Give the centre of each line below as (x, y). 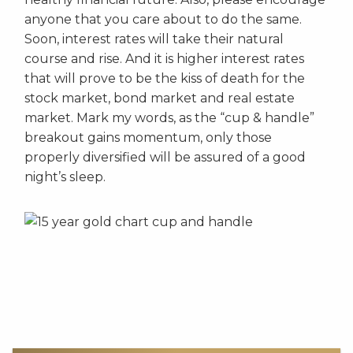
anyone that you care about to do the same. (163, 20)
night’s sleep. (65, 177)
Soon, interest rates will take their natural (154, 39)
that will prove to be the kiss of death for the (165, 79)
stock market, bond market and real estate (160, 98)
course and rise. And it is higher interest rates (164, 59)
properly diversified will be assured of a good (165, 158)
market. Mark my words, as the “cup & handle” (169, 118)
